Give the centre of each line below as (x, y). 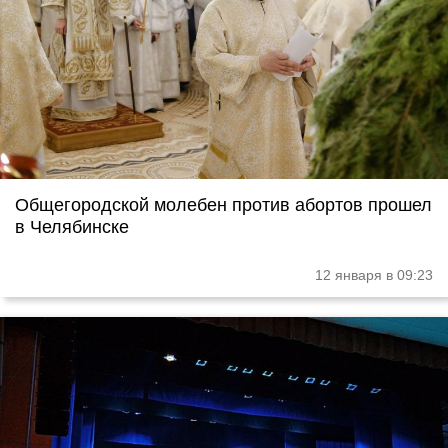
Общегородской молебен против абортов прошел (223, 205)
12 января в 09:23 (374, 275)
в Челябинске (72, 227)
